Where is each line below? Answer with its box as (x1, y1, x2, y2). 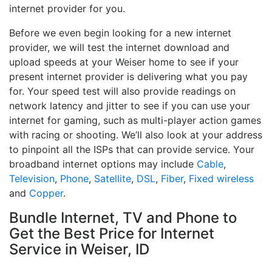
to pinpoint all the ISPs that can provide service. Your (9, 143, 254, 156)
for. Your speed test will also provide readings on (9, 85, 236, 98)
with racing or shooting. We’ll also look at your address (9, 129, 262, 141)
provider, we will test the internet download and (9, 41, 229, 54)
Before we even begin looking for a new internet (9, 27, 231, 39)
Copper (29, 187, 63, 200)
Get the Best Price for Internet (9, 225, 214, 243)
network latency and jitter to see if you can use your (9, 100, 250, 112)
